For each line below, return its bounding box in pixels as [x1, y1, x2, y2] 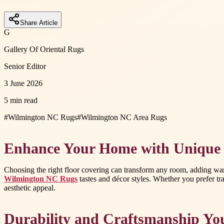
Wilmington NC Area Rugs [81, 112, 167, 121]
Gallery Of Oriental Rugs [4, 44, 84, 53]
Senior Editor [4, 61, 46, 70]
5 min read [4, 95, 37, 104]
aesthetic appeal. [4, 183, 55, 192]
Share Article [20, 18, 57, 26]
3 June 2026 [4, 78, 42, 87]
